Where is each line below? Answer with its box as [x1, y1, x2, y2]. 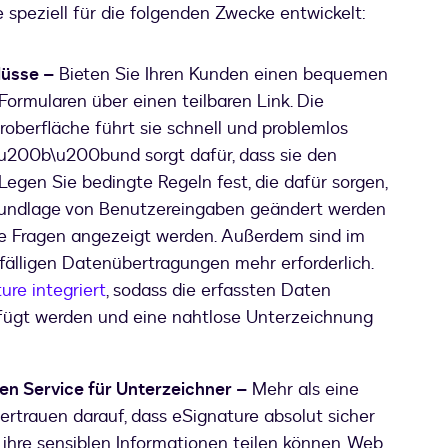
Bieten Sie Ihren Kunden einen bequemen [54, 61, 388, 87]
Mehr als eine [247, 376, 359, 402]
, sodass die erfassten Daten [106, 277, 331, 303]
